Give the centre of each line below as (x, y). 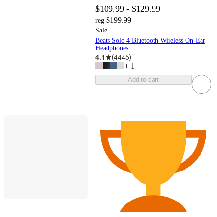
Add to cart (144, 80)
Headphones (112, 48)
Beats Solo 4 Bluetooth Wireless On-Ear (150, 41)
